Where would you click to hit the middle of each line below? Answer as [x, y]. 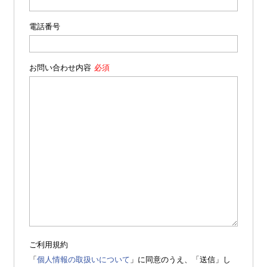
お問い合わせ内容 [60, 67]
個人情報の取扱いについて [83, 259]
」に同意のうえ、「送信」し [180, 259]
